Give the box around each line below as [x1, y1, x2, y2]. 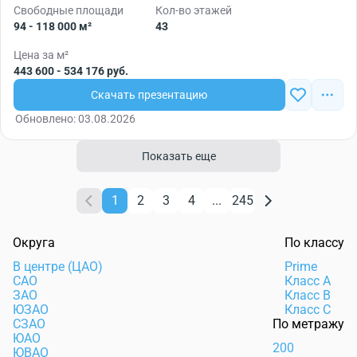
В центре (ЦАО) [13, 259, 103, 274]
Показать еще [141, 150, 216, 163]
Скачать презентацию [91, 88, 208, 101]
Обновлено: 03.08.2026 [15, 112, 135, 125]
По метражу [273, 316, 344, 331]
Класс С [284, 302, 331, 317]
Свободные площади [14, 4, 124, 17]
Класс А [284, 273, 331, 288]
